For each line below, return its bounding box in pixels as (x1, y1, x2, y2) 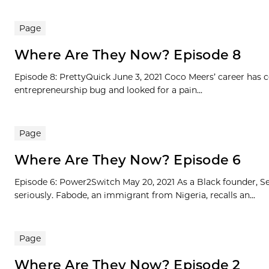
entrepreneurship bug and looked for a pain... (14, 85, 202, 96)
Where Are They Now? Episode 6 (14, 152, 241, 169)
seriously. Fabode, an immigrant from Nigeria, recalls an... (14, 190, 255, 201)
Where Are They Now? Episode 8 (14, 47, 241, 64)
